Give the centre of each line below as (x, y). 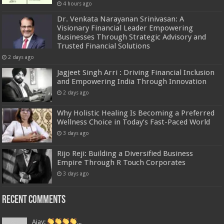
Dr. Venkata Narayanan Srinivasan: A (121, 19)
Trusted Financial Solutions (104, 46)
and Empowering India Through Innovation (132, 82)
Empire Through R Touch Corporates (121, 163)
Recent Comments (34, 200)
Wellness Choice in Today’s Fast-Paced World (134, 122)
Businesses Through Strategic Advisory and (132, 37)
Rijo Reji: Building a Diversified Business (125, 154)
